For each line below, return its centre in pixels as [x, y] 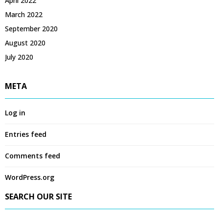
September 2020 [31, 28]
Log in [15, 112]
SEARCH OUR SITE [38, 196]
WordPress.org [30, 177]
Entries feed [26, 134]
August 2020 [25, 43]
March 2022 [24, 14]
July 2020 [19, 57]
